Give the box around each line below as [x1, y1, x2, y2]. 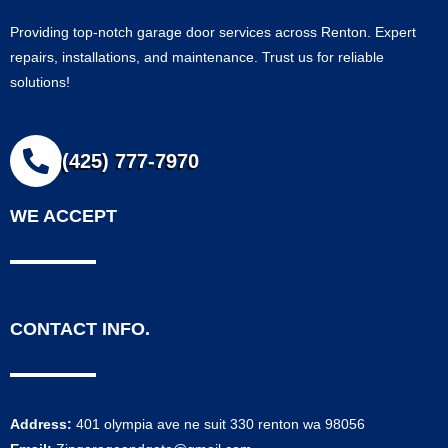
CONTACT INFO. [10, 319, 150, 339]
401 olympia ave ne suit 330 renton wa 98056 [76, 416, 365, 432]
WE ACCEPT [10, 206, 117, 226]
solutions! [10, 74, 70, 90]
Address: [10, 416, 76, 432]
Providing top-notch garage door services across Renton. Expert [10, 24, 416, 40]
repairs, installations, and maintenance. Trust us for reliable [10, 49, 384, 65]
